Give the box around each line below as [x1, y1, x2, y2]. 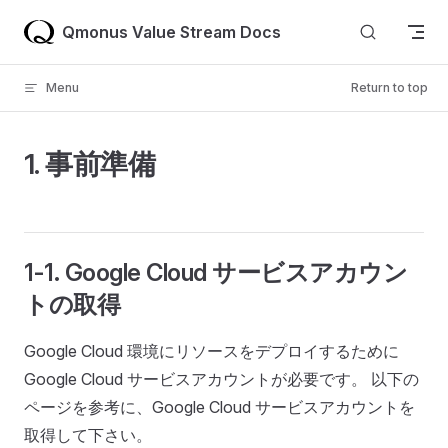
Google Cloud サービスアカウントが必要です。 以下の [24, 369, 419, 389]
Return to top [351, 80, 428, 95]
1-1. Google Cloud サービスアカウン [24, 258, 408, 287]
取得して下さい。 [24, 425, 152, 445]
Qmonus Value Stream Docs [61, 21, 281, 42]
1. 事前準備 [24, 147, 156, 181]
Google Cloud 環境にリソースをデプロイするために [24, 341, 399, 361]
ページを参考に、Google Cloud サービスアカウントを [24, 397, 415, 417]
